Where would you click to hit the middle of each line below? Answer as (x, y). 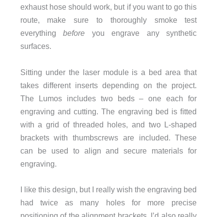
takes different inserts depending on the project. (108, 85)
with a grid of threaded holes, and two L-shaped (108, 124)
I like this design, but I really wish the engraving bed (108, 189)
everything (42, 33)
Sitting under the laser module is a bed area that (108, 72)
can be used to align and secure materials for (108, 150)
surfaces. (36, 46)
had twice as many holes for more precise (108, 202)
